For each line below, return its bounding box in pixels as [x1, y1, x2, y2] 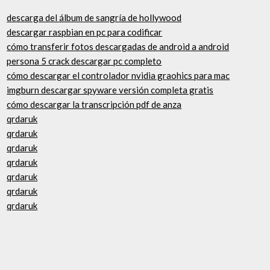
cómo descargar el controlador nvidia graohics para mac [7, 70, 230, 81]
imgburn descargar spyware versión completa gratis [7, 84, 214, 95]
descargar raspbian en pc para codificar [7, 27, 163, 37]
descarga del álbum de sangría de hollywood [7, 12, 182, 23]
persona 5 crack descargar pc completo [7, 55, 162, 66]
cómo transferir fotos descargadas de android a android [7, 41, 230, 52]
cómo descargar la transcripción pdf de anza [7, 99, 182, 110]
